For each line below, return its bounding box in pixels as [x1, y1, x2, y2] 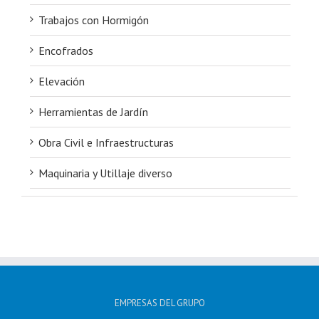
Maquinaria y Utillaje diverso [38, 166, 172, 180]
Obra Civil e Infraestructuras [38, 135, 174, 150]
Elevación [38, 74, 85, 88]
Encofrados [38, 43, 93, 58]
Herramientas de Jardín [38, 105, 148, 119]
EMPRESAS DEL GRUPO [114, 297, 205, 309]
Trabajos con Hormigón [38, 13, 149, 27]
